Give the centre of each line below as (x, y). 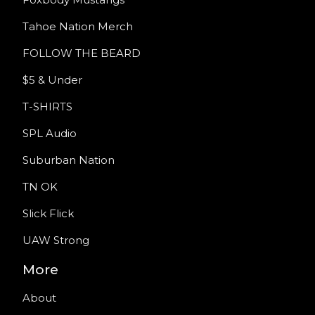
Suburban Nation (69, 160)
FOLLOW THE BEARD (82, 53)
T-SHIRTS (47, 107)
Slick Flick (48, 213)
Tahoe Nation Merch (78, 26)
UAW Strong (56, 240)
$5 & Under (52, 80)
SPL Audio (50, 133)
